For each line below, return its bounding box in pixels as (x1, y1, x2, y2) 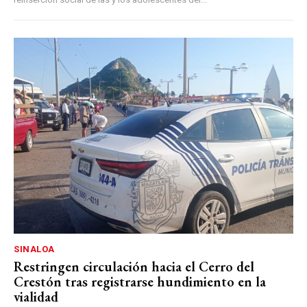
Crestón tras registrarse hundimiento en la (14, 273, 266, 291)
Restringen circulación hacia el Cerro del (14, 258, 254, 276)
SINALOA (14, 244, 55, 255)
